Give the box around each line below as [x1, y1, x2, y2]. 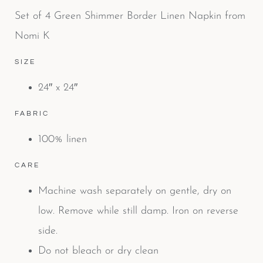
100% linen [38, 133, 87, 145]
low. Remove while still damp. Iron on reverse [38, 205, 238, 217]
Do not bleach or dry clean [38, 245, 159, 257]
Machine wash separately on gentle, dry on [38, 185, 231, 197]
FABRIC [15, 109, 49, 117]
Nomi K [15, 30, 50, 42]
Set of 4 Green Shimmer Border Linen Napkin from [15, 10, 245, 22]
